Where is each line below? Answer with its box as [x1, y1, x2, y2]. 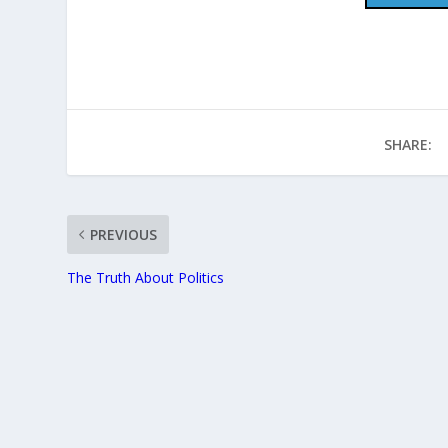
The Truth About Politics [67, 268, 225, 288]
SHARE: [383, 135, 432, 155]
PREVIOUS [90, 225, 158, 245]
